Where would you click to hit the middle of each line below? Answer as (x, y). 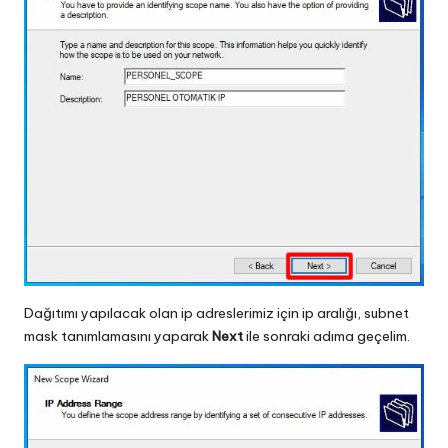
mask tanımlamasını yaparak (118, 335)
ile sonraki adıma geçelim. (326, 335)
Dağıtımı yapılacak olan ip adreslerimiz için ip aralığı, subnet (216, 312)
